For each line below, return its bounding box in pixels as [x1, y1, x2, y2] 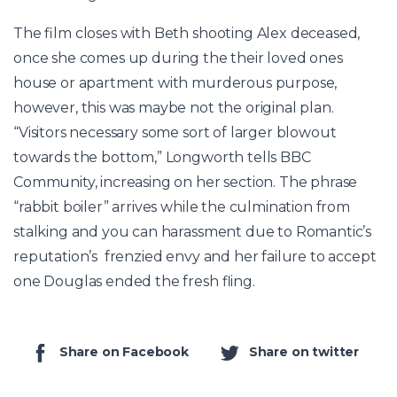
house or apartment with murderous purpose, [13, 74, 338, 91]
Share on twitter [248, 344, 360, 361]
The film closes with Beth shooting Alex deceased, [13, 24, 361, 42]
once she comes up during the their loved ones [13, 49, 343, 66]
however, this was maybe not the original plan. [13, 98, 334, 116]
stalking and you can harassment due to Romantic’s [13, 222, 372, 240]
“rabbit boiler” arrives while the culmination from [13, 198, 350, 215]
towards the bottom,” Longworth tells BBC [13, 148, 311, 166]
